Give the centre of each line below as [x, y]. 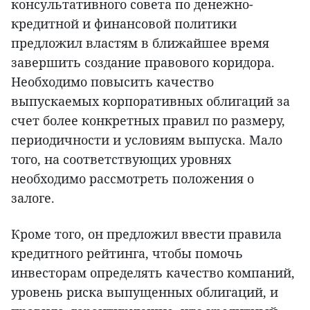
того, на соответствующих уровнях [121, 159]
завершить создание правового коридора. [143, 62]
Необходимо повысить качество [112, 81]
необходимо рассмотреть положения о [133, 178]
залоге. [33, 198]
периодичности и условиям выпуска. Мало [147, 139]
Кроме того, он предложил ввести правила [146, 234]
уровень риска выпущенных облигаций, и [145, 292]
